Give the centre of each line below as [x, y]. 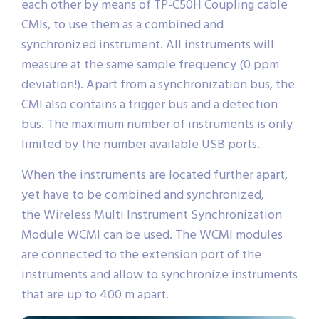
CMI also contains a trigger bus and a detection [150, 105]
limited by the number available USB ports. [141, 145]
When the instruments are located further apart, [155, 176]
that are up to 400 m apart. [95, 296]
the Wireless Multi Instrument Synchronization [152, 216]
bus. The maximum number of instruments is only [157, 125]
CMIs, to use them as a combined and [122, 26]
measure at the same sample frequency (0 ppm [150, 66]
